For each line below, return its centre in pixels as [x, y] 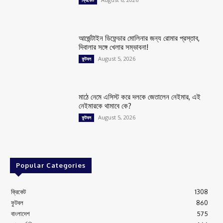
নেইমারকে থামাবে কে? [105, 106]
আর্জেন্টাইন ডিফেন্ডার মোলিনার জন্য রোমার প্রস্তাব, [139, 38]
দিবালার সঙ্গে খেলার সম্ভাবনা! [114, 47]
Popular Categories [51, 166]
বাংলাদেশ [20, 214]
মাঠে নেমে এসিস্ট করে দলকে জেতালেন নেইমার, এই [140, 97]
